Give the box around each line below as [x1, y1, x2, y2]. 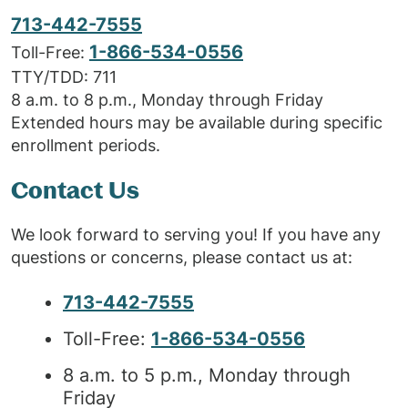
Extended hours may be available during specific [11, 113, 382, 132]
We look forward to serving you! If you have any [11, 225, 381, 244]
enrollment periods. [11, 136, 160, 155]
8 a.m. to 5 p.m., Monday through [63, 364, 351, 386]
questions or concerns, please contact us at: [11, 248, 352, 267]
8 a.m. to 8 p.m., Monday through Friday [11, 90, 323, 109]
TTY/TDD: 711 [11, 67, 117, 87]
